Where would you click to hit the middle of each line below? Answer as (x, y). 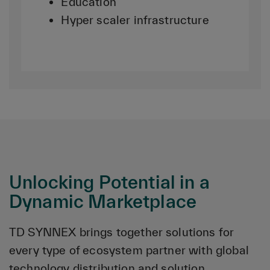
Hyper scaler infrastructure (135, 20)
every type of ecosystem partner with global (129, 250)
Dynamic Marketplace (103, 201)
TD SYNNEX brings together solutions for (122, 232)
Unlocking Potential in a (109, 182)
